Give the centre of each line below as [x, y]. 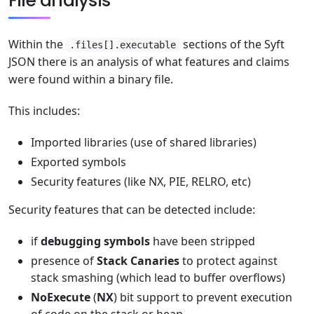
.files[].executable [123, 45]
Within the [37, 44]
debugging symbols [95, 241]
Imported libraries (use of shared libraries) [144, 142]
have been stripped [203, 241]
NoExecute [61, 297]
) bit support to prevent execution [203, 297]
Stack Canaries [138, 261]
